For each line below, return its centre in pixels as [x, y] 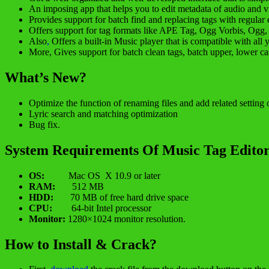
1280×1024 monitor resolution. [125, 219]
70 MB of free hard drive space [121, 197]
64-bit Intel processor [110, 208]
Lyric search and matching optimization [103, 113]
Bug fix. [44, 124]
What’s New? [46, 77]
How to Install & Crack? [81, 244]
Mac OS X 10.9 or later [102, 175]
